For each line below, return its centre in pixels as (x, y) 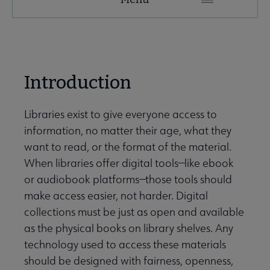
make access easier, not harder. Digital (116, 196)
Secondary (49, 14)
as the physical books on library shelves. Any (129, 228)
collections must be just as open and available (134, 212)
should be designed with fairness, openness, (129, 261)
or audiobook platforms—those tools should (128, 180)
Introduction (81, 83)
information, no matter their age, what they (128, 131)
